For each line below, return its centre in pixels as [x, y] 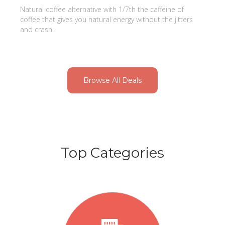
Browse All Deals [113, 80]
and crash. [37, 29]
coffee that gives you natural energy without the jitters [106, 19]
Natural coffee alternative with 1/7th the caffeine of [102, 9]
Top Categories [113, 152]
